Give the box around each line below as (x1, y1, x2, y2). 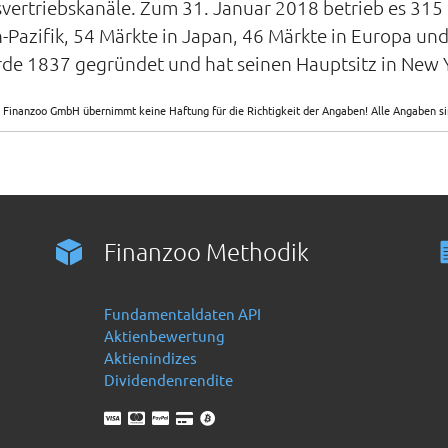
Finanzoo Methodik (104, 236, 310, 266)
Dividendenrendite (104, 370, 234, 389)
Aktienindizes (104, 348, 198, 367)
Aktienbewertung (104, 326, 226, 345)
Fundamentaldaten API (104, 304, 262, 323)
